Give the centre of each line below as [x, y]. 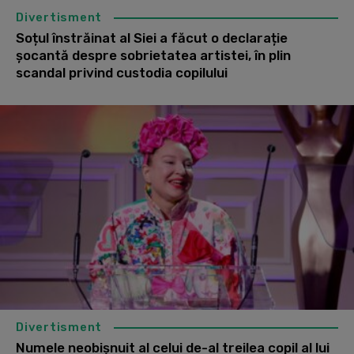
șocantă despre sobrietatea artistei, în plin [153, 55]
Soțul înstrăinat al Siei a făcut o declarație [152, 38]
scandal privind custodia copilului [122, 72]
